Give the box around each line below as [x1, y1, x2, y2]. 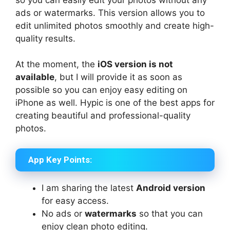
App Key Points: [28, 154, 92, 165]
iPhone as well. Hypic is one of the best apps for [15, 98, 215, 108]
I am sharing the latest [42, 182, 136, 193]
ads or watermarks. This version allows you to [15, 7, 205, 18]
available [15, 72, 54, 83]
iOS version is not [98, 59, 173, 70]
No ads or [42, 208, 85, 219]
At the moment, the [15, 59, 98, 70]
